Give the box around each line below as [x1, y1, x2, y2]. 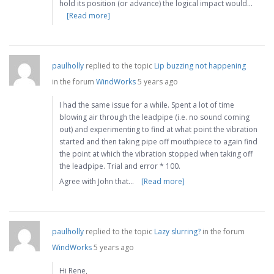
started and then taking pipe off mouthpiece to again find [59, 136, 257, 147]
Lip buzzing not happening [154, 61, 246, 72]
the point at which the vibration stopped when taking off [59, 149, 253, 160]
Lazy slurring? [154, 226, 201, 237]
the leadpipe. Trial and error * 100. [59, 161, 180, 172]
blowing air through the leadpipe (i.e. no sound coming [59, 112, 250, 123]
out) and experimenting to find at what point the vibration [59, 124, 257, 135]
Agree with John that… [59, 176, 134, 187]
